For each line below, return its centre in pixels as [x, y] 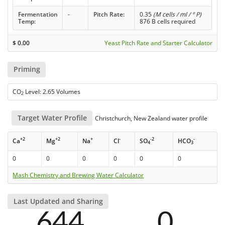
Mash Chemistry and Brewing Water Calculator [78, 175]
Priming [27, 69]
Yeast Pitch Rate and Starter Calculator [158, 43]
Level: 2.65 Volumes [52, 91]
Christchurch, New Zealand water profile [151, 118]
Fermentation [38, 15]
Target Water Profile [52, 118]
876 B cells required [167, 22]
